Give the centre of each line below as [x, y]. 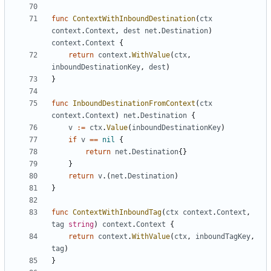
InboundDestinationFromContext [134, 104]
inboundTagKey [223, 237]
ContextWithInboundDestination [134, 19]
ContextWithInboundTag [117, 213]
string [81, 225]
